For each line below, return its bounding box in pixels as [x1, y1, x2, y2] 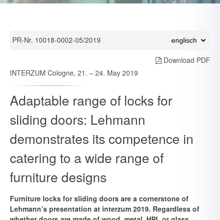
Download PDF [162, 55, 210, 65]
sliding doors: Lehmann [10, 110, 145, 129]
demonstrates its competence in [10, 129, 193, 148]
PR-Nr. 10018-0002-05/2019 [12, 35, 101, 45]
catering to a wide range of [10, 148, 164, 167]
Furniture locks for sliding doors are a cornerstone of [10, 193, 189, 203]
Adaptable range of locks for [10, 90, 172, 110]
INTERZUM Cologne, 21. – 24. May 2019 [10, 68, 138, 78]
